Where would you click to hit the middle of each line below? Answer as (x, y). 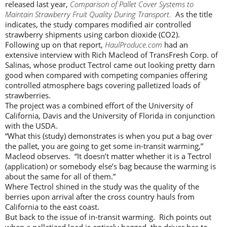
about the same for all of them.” (60, 177)
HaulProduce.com (134, 45)
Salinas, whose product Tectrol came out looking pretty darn (110, 65)
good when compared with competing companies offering (106, 75)
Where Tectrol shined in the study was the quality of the (102, 187)
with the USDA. (31, 126)
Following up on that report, (55, 45)
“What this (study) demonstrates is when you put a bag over (109, 136)
